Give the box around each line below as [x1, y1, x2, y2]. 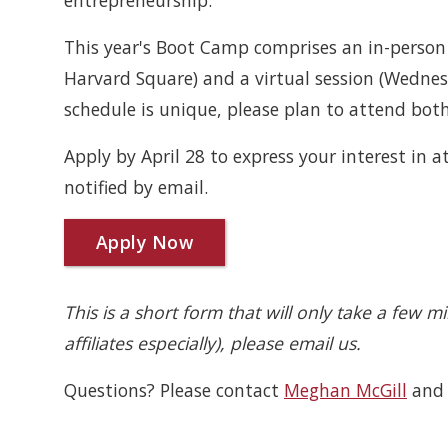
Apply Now [96, 230, 193, 255]
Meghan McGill [284, 378, 407, 403]
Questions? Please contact [64, 378, 284, 403]
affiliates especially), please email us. [64, 331, 361, 356]
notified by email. [64, 175, 208, 200]
